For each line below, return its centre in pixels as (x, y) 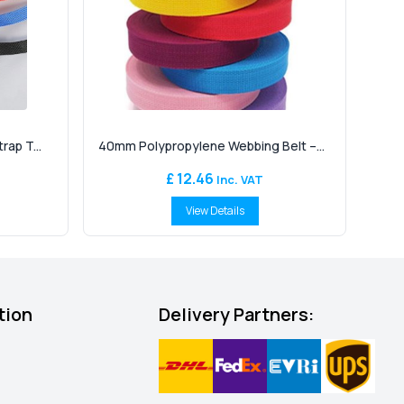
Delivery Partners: (236, 314)
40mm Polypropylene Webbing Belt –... (211, 146)
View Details (215, 211)
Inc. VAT (239, 179)
